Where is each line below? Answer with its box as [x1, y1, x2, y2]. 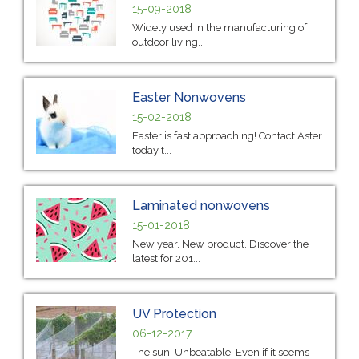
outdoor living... [132, 35, 205, 48]
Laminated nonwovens [132, 197, 270, 213]
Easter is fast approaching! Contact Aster [132, 129, 322, 142]
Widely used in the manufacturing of [132, 21, 307, 34]
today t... [132, 143, 171, 156]
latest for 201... [132, 252, 200, 264]
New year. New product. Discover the [132, 237, 309, 250]
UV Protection [132, 305, 216, 321]
